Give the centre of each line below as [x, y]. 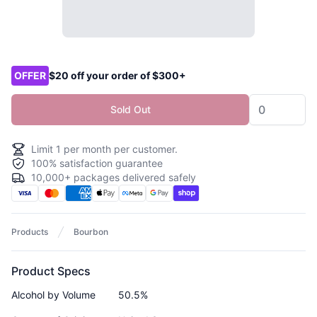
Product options [54, 68]
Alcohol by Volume [53, 295]
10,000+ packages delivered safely [114, 177]
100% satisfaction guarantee [97, 163]
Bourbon [91, 232]
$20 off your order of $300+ [117, 75]
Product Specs [51, 271]
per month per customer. [119, 149]
